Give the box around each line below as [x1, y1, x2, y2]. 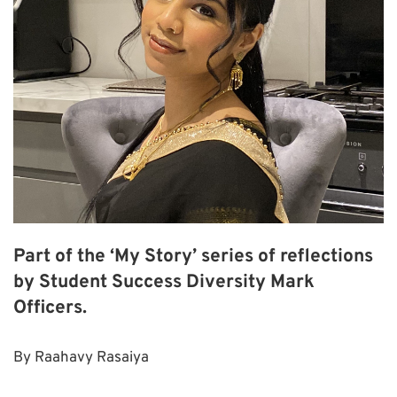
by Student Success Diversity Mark [13, 269, 315, 294]
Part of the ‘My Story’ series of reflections [13, 244, 373, 269]
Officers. [13, 295, 87, 320]
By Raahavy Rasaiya [13, 348, 149, 369]
